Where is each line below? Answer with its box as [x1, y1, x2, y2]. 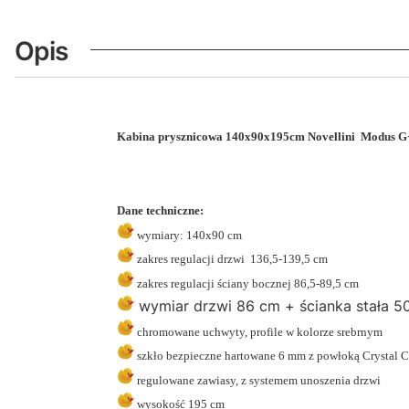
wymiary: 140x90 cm [134, 227, 245, 242]
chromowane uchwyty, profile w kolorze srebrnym [134, 324, 383, 339]
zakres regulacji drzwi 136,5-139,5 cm [134, 252, 328, 267]
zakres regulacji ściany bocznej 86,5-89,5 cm [134, 276, 359, 290]
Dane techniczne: [117, 204, 204, 218]
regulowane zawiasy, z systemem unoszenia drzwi [134, 372, 381, 387]
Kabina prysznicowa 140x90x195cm [117, 129, 308, 143]
